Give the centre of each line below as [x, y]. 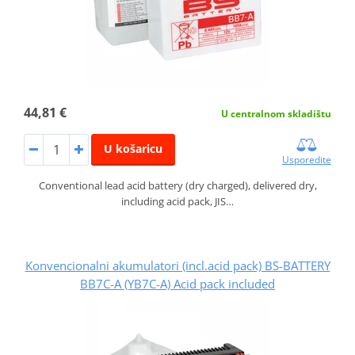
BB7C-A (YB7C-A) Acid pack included [177, 284]
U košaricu [133, 149]
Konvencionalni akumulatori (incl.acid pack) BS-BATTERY [177, 266]
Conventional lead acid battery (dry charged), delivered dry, [177, 186]
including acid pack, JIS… [177, 202]
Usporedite [307, 160]
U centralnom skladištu [277, 114]
